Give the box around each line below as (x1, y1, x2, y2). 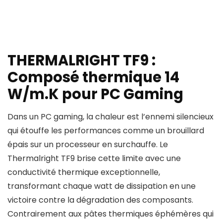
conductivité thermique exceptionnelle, (7, 166, 160, 178)
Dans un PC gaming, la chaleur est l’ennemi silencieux (7, 111, 214, 123)
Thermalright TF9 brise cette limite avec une (7, 153, 181, 165)
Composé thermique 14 (7, 67, 179, 88)
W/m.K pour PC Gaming (7, 84, 183, 105)
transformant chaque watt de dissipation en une (7, 180, 196, 192)
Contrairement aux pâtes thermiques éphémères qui (7, 208, 214, 220)
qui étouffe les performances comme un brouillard (7, 125, 204, 137)
